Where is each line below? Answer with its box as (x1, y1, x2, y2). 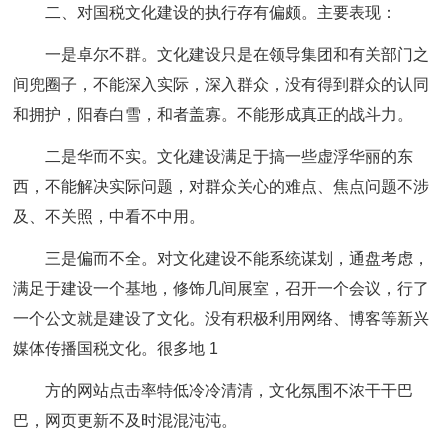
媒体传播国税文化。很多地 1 (13, 340, 219, 357)
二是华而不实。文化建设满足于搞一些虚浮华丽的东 (45, 148, 414, 165)
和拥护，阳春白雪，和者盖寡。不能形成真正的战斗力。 (13, 106, 414, 123)
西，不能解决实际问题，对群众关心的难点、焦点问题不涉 (13, 178, 430, 195)
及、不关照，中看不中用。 (13, 208, 206, 225)
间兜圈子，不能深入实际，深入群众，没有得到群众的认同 (13, 76, 430, 93)
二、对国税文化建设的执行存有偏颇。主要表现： (45, 4, 398, 21)
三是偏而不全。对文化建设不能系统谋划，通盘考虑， (45, 250, 430, 267)
